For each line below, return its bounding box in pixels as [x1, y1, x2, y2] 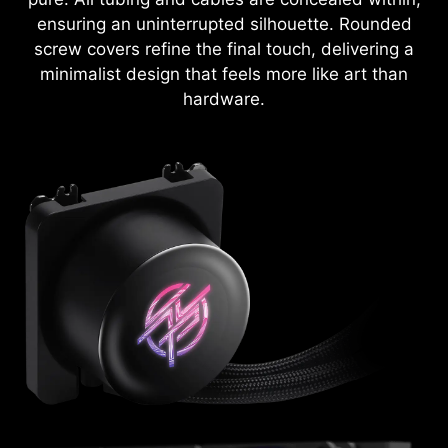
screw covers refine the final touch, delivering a [34, 38, 414, 59]
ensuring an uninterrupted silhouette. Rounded [36, 13, 412, 34]
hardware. [183, 88, 265, 109]
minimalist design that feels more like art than [40, 63, 408, 84]
